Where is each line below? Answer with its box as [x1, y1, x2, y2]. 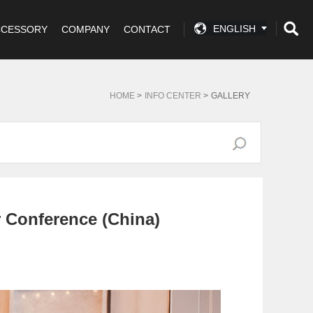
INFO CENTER [145, 91, 201, 101]
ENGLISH [213, 23, 256, 34]
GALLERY [211, 91, 250, 101]
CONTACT [124, 24, 170, 35]
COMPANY [61, 24, 110, 35]
